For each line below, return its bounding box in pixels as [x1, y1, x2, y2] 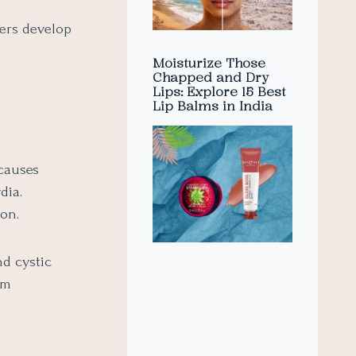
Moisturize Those [153, 53, 265, 72]
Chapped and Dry [153, 68, 269, 86]
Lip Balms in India [153, 96, 273, 114]
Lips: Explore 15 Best [153, 82, 285, 100]
